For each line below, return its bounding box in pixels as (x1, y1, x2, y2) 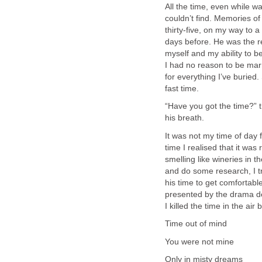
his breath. (165, 113, 204, 123)
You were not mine (165, 237, 234, 246)
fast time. (165, 84, 199, 94)
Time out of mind (165, 219, 227, 229)
